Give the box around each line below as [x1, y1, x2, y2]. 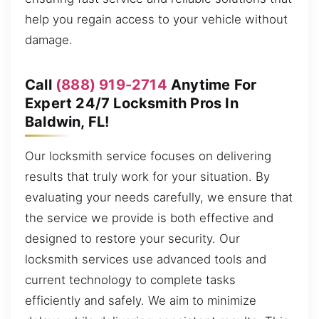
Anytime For [167, 75, 257, 93]
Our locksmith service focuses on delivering [25, 148, 271, 163]
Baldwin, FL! [25, 113, 110, 130]
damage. [25, 32, 73, 47]
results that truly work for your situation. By [25, 169, 270, 184]
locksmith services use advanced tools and [25, 251, 266, 266]
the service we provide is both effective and [25, 210, 273, 225]
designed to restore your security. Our [25, 231, 240, 246]
